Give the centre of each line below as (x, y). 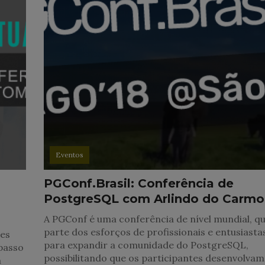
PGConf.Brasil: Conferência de (139, 183)
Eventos (70, 155)
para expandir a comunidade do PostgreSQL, (146, 245)
